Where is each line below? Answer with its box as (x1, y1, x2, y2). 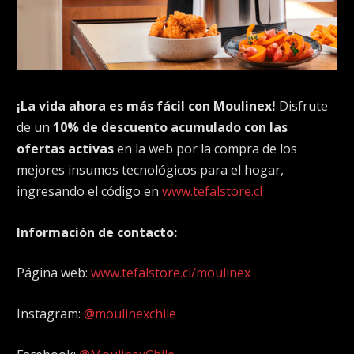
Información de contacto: (17, 223, 177, 241)
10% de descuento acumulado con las (53, 119, 288, 137)
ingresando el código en (17, 183, 162, 201)
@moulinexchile (84, 305, 176, 323)
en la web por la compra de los (114, 140, 297, 158)
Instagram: (17, 305, 84, 323)
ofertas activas (17, 140, 114, 158)
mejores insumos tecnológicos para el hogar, (17, 161, 284, 179)
